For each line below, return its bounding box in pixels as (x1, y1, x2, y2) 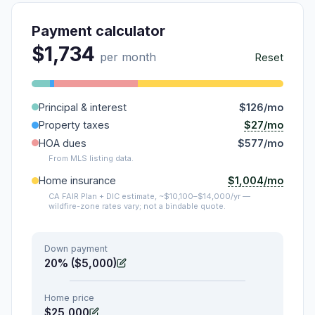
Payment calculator (32, 22, 165, 39)
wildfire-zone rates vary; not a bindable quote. (49, 200, 226, 211)
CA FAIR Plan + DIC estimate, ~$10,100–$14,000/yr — (49, 191, 250, 201)
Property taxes (39, 119, 110, 131)
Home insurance (39, 174, 116, 187)
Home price (44, 292, 94, 303)
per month (100, 49, 156, 64)
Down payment (44, 243, 108, 254)
